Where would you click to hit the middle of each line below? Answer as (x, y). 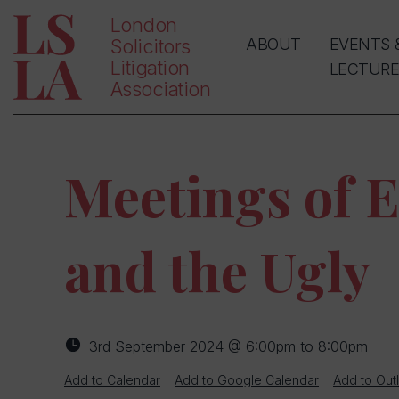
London (144, 25)
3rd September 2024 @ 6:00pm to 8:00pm (228, 346)
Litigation (150, 68)
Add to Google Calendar (247, 380)
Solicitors (151, 46)
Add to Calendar (112, 380)
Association (160, 89)
